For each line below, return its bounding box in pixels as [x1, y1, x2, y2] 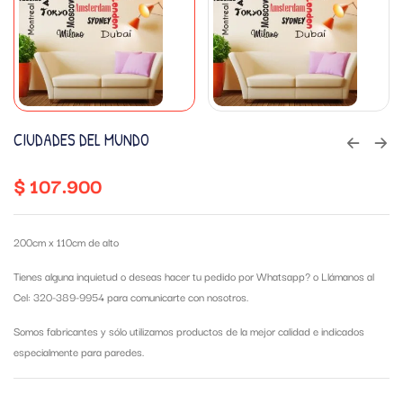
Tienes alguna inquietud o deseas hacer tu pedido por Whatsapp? [13, 266, 310, 284]
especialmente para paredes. [13, 342, 144, 360]
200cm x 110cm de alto [13, 232, 119, 250]
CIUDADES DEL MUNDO [13, 128, 149, 151]
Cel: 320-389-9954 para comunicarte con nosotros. [13, 287, 251, 305]
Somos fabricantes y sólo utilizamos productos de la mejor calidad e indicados [13, 321, 364, 339]
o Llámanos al [310, 266, 374, 284]
